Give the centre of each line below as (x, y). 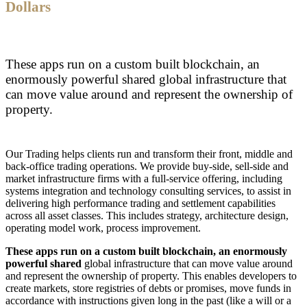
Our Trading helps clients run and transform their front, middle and (149, 153)
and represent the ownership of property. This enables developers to (151, 275)
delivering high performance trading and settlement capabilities (140, 203)
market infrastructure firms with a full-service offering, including (144, 178)
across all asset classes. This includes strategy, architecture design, (147, 215)
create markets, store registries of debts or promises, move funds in (148, 288)
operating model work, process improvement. (103, 228)
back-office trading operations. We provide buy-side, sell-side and (147, 166)
